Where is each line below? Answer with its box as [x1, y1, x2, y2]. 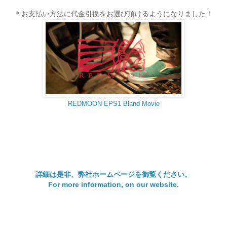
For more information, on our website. [48, 180, 179, 188]
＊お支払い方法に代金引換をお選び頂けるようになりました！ [14, 10, 213, 18]
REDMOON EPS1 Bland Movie [67, 99, 160, 107]
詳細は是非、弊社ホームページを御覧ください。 [35, 170, 192, 178]
